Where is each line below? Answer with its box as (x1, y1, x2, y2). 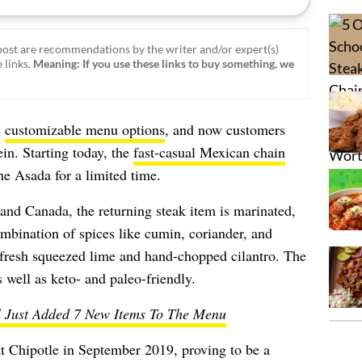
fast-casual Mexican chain (133, 141, 285, 162)
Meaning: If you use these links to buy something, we (32, 57, 294, 70)
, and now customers (164, 119, 285, 139)
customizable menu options (4, 119, 165, 139)
